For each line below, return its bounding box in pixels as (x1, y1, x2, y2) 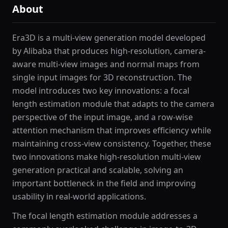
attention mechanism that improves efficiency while (12, 125, 211, 136)
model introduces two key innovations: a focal (12, 85, 189, 96)
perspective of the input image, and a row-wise (12, 111, 193, 123)
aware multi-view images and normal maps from (12, 59, 199, 70)
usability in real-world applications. (12, 191, 146, 202)
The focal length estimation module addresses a (12, 210, 197, 221)
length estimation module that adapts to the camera (12, 98, 214, 109)
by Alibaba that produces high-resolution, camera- (12, 45, 206, 56)
